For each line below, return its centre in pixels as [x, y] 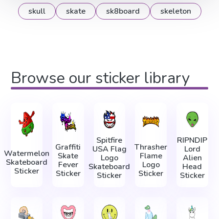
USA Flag [109, 149]
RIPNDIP [192, 141]
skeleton [175, 11]
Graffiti [68, 147]
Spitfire [109, 141]
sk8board [123, 11]
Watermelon [27, 154]
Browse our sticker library [100, 78]
